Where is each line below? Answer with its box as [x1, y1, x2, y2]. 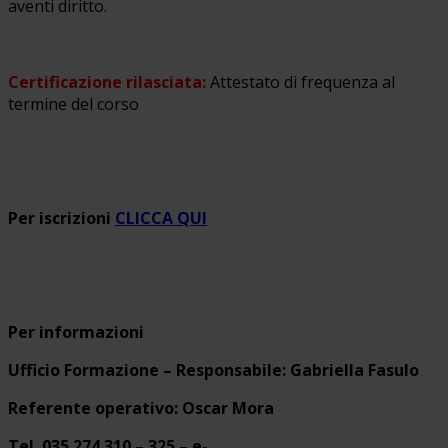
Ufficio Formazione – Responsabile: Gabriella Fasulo [8, 358, 419, 381]
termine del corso [8, 92, 139, 115]
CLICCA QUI [115, 206, 207, 229]
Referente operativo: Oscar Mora [8, 396, 274, 419]
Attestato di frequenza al [210, 70, 395, 93]
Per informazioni [8, 320, 144, 343]
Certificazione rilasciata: [8, 70, 210, 93]
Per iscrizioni [8, 206, 115, 229]
